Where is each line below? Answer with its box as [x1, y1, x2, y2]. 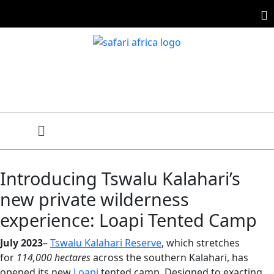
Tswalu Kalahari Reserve [50, 236, 161, 250]
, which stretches [161, 236, 240, 250]
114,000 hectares [14, 251, 93, 265]
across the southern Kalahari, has [93, 251, 248, 265]
